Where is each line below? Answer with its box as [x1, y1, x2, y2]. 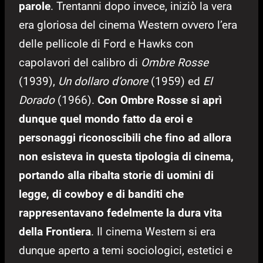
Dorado [19, 93, 55, 107]
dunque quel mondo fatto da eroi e [19, 112, 193, 126]
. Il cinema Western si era [91, 225, 215, 239]
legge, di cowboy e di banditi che [19, 187, 184, 201]
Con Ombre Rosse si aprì [97, 93, 222, 107]
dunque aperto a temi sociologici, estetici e [19, 244, 232, 258]
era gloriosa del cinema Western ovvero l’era [19, 18, 237, 32]
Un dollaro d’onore [58, 75, 148, 89]
